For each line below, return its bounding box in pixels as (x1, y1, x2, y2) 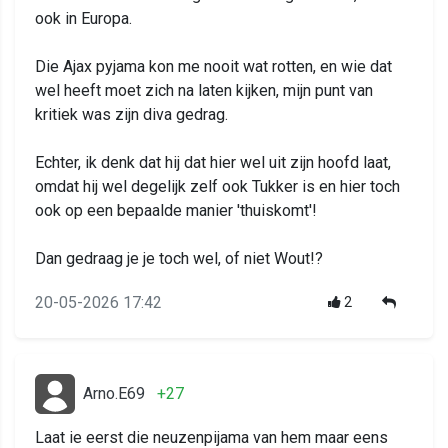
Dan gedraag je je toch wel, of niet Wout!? (35, 249, 323, 269)
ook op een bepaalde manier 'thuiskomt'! (35, 201, 317, 221)
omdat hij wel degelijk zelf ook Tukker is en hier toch (35, 177, 400, 197)
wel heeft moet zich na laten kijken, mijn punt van (35, 81, 373, 101)
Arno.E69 (83, 384, 145, 404)
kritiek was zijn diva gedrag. (35, 105, 228, 125)
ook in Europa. (35, 9, 132, 29)
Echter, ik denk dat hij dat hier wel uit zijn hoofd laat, (35, 153, 391, 173)
